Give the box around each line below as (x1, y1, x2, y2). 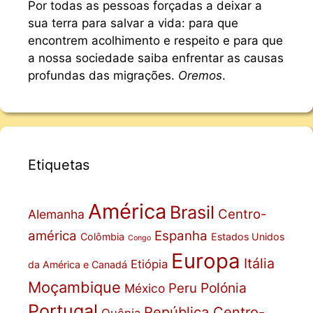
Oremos (178, 68, 222, 83)
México (124, 281, 165, 296)
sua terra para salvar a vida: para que (28, 16, 238, 31)
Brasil (170, 202, 214, 224)
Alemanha (28, 207, 85, 222)
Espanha (154, 228, 208, 245)
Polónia (201, 279, 247, 297)
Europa (171, 249, 240, 274)
